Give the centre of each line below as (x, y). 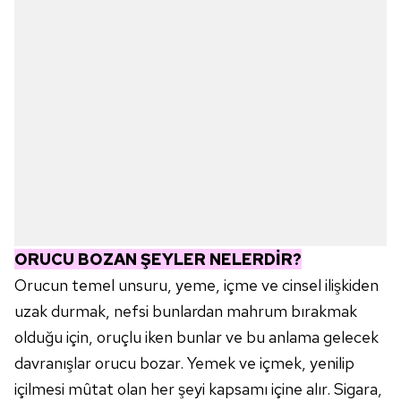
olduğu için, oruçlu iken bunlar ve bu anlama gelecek (196, 337)
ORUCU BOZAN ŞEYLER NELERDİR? (158, 260)
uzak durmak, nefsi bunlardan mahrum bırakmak (186, 311)
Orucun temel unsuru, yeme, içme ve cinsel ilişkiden (196, 286)
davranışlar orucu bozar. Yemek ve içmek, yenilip (184, 363)
